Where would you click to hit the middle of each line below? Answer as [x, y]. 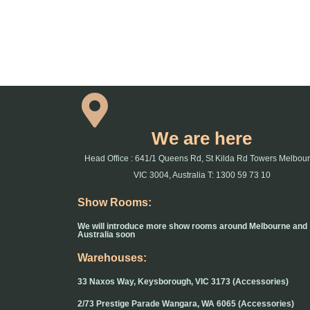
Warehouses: [112, 258]
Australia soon [106, 235]
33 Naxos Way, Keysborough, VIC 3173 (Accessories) [183, 282]
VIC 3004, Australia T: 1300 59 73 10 [202, 175]
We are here [202, 139]
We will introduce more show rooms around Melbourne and [192, 227]
